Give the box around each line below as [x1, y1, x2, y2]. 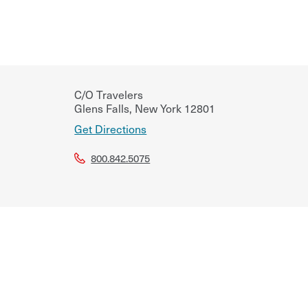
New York [132, 99, 182, 116]
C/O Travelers [74, 85, 144, 102]
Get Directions [74, 120, 147, 137]
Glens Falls [74, 99, 130, 116]
